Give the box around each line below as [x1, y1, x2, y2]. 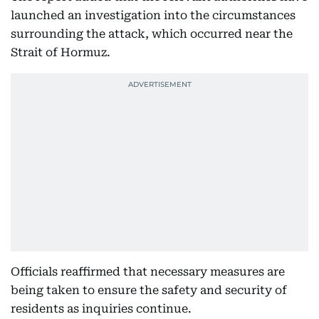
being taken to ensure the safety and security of [11, 283, 287, 297]
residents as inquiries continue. [11, 302, 192, 315]
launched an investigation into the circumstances [11, 9, 296, 22]
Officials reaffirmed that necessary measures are [11, 265, 285, 278]
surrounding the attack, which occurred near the [11, 27, 293, 41]
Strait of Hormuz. [11, 46, 110, 59]
